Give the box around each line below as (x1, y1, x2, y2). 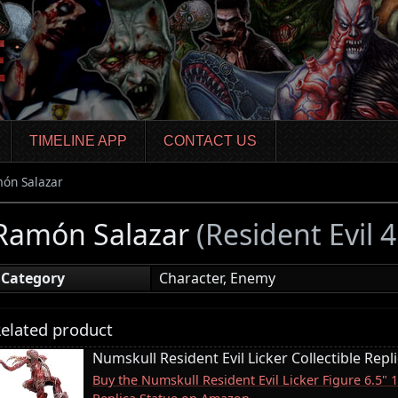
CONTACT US (163, 133, 258, 149)
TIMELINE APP (28, 133, 127, 149)
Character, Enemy (159, 267, 275, 288)
